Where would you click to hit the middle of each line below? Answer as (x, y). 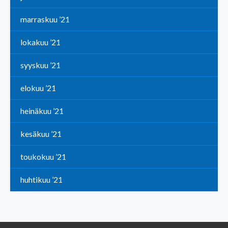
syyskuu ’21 (40, 65)
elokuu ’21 (38, 88)
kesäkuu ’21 (41, 134)
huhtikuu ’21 (41, 180)
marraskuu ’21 (45, 19)
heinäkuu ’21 (42, 111)
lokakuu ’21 (40, 42)
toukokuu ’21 (43, 157)
